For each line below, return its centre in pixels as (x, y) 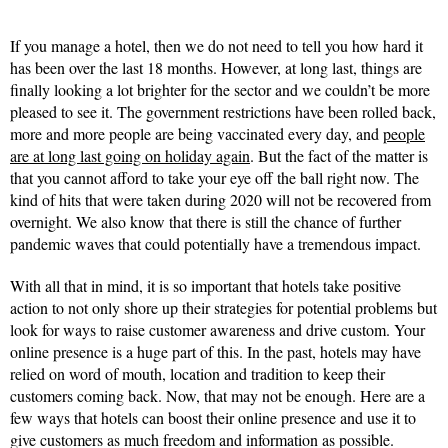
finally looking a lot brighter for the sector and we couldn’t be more (220, 90)
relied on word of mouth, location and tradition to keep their (197, 374)
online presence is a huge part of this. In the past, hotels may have (215, 352)
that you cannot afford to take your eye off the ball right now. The (214, 178)
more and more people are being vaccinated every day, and (196, 134)
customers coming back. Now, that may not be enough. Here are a (217, 396)
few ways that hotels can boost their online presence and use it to (213, 418)
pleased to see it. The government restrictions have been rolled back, (223, 112)
